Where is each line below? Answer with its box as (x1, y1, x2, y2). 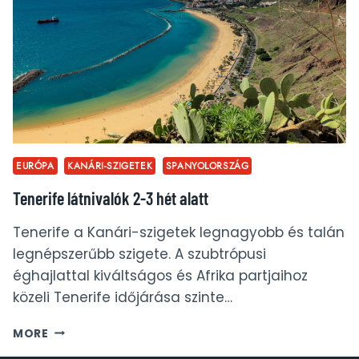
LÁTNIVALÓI (47, 19, 119, 35)
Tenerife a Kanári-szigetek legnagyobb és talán (13, 222, 345, 242)
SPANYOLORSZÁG (165, 158, 249, 172)
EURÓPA (16, 158, 54, 172)
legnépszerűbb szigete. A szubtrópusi (13, 244, 266, 264)
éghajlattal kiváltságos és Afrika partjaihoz (13, 265, 308, 285)
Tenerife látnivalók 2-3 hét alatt (13, 187, 208, 208)
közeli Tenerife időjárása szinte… (13, 287, 232, 307)
